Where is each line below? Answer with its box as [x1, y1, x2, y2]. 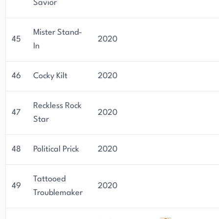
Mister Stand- [33, 28, 82, 37]
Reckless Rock [33, 102, 82, 110]
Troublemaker [33, 189, 83, 197]
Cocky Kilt [33, 72, 67, 80]
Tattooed [33, 175, 66, 183]
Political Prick [33, 145, 79, 153]
